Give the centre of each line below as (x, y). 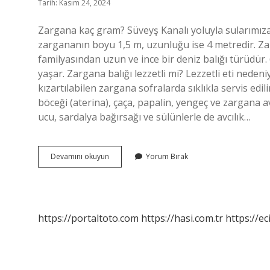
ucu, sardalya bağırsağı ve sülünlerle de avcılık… (144, 117)
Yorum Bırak (167, 156)
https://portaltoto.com (88, 218)
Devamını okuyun (80, 156)
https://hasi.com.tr (182, 218)
